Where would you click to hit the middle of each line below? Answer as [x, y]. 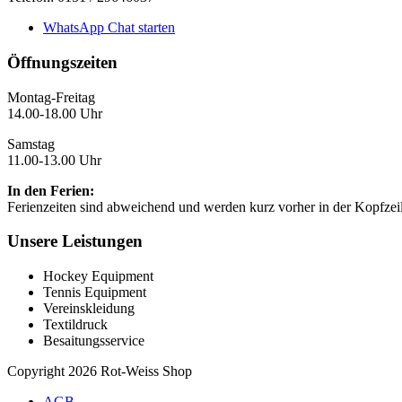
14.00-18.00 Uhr [55, 113]
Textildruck [75, 325]
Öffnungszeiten [62, 62]
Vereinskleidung [89, 309]
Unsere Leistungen [75, 241]
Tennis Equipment [95, 293]
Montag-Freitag [51, 97]
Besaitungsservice [94, 341]
